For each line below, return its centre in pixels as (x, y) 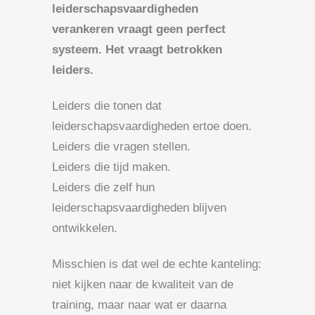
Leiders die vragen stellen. (121, 146)
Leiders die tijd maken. (111, 167)
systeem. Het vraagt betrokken (137, 49)
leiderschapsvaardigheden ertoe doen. (152, 126)
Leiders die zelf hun (103, 187)
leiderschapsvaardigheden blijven (139, 207)
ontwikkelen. (85, 228)
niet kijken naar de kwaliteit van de (143, 284)
